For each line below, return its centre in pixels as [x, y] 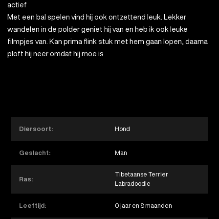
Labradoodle [132, 184]
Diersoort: [36, 129]
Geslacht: [35, 153]
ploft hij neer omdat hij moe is [55, 53]
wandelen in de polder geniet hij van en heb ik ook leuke [98, 29]
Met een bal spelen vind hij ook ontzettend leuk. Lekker [97, 17]
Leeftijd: [33, 205]
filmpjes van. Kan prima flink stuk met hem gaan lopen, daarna [108, 41]
